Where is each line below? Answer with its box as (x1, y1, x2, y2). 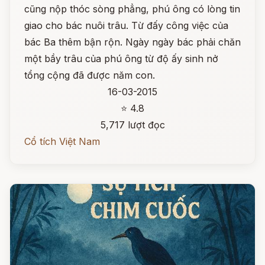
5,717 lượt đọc (100, 119, 165, 131)
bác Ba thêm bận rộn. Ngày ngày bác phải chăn (24, 36, 241, 48)
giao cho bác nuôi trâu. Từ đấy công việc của (24, 20, 228, 31)
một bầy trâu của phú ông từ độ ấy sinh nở (24, 53, 218, 64)
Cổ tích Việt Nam (24, 135, 100, 147)
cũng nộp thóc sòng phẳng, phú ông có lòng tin (24, 3, 240, 15)
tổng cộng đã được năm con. (24, 69, 155, 81)
